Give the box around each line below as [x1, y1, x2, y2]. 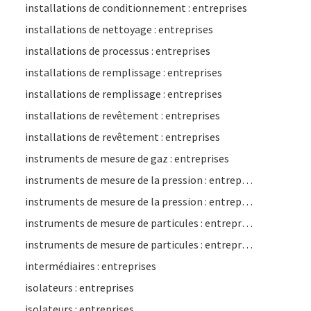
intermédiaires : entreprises [25, 259, 156, 273]
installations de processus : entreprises [25, 44, 210, 58]
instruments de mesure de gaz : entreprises [25, 151, 229, 165]
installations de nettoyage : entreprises [25, 22, 213, 36]
